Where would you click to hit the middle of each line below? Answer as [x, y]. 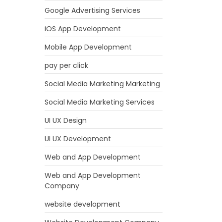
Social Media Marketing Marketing [103, 84]
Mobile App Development [88, 47]
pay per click [67, 65]
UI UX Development [78, 139]
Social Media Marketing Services [100, 102]
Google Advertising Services [93, 10]
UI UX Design [66, 120]
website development [83, 204]
